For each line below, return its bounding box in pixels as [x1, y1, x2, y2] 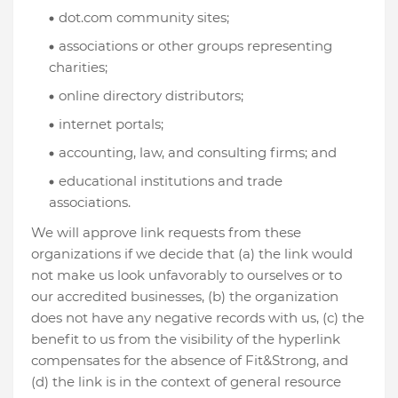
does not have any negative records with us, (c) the [31, 309, 364, 326]
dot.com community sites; [59, 9, 229, 26]
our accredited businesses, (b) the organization [31, 288, 338, 305]
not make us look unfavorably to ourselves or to [31, 267, 342, 283]
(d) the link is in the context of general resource [31, 373, 341, 390]
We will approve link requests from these [31, 224, 301, 241]
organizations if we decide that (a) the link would [31, 245, 353, 262]
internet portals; [59, 115, 163, 132]
